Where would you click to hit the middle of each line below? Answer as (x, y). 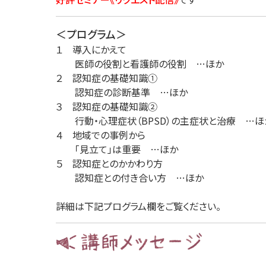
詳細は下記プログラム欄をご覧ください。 (138, 206)
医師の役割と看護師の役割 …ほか (140, 64)
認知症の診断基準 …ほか (122, 92)
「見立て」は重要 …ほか (117, 149)
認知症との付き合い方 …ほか (130, 178)
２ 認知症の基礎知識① (107, 78)
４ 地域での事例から (101, 135)
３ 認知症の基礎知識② (107, 106)
